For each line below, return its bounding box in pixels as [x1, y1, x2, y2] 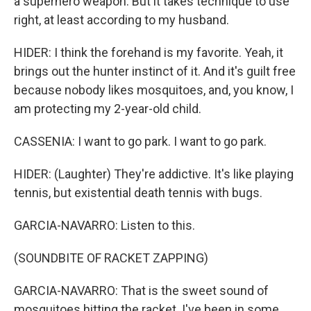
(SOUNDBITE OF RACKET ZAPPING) [14, 251, 208, 265]
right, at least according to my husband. [14, 12, 229, 27]
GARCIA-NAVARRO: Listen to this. [14, 218, 195, 233]
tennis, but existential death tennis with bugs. [14, 185, 262, 200]
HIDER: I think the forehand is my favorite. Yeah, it [14, 45, 283, 60]
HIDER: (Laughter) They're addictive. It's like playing [14, 167, 294, 181]
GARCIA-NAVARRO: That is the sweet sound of [14, 283, 269, 298]
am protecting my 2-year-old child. [14, 101, 201, 116]
